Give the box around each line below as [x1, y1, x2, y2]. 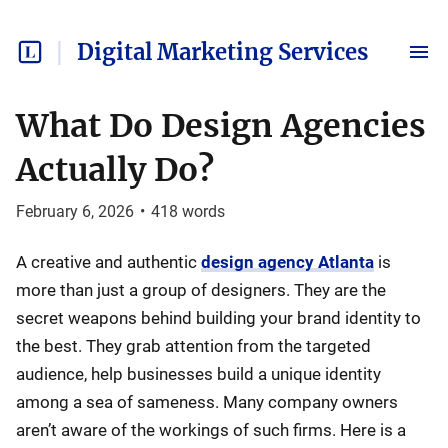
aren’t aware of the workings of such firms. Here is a [16, 420, 406, 440]
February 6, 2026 [16, 202, 134, 221]
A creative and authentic [16, 252, 201, 272]
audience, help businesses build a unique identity [16, 364, 381, 384]
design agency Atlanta [201, 252, 374, 272]
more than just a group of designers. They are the [16, 280, 386, 300]
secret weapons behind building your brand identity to [16, 308, 421, 328]
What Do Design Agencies [16, 106, 426, 146]
